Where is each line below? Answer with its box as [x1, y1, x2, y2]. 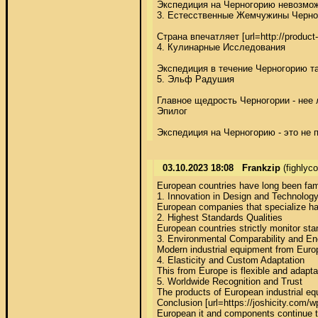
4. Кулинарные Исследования [157, 41, 288, 53]
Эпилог [157, 105, 190, 116]
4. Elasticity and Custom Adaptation [157, 254, 307, 265]
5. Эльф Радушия [157, 73, 237, 84]
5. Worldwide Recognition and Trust [157, 275, 305, 287]
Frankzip [242, 162, 280, 173]
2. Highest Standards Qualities [157, 212, 285, 223]
